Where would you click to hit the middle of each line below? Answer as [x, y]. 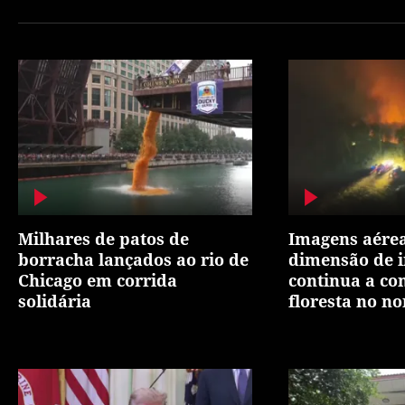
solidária [55, 301]
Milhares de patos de [104, 239]
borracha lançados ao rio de [133, 260]
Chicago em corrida [98, 281]
